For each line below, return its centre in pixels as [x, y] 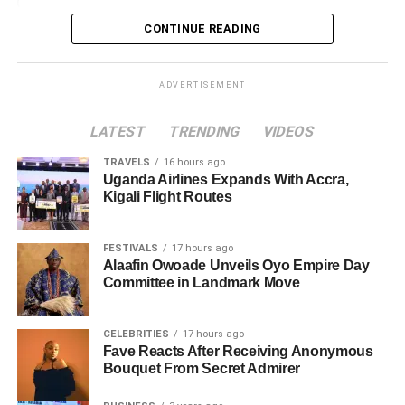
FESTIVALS [130, 248]
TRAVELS [126, 162]
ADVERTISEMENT [202, 85]
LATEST [118, 131]
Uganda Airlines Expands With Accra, [226, 179]
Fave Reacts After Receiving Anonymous [238, 351]
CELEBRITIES [136, 334]
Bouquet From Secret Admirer [202, 368]
